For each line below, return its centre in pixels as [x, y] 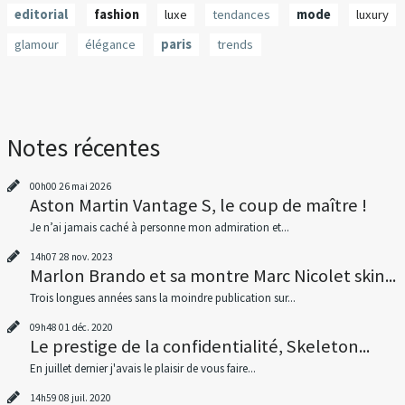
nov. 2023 [92, 256]
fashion [116, 14]
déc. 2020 [92, 327]
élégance [110, 45]
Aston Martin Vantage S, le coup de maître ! [198, 205]
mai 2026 [91, 186]
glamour [37, 45]
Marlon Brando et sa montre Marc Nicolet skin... [212, 275]
